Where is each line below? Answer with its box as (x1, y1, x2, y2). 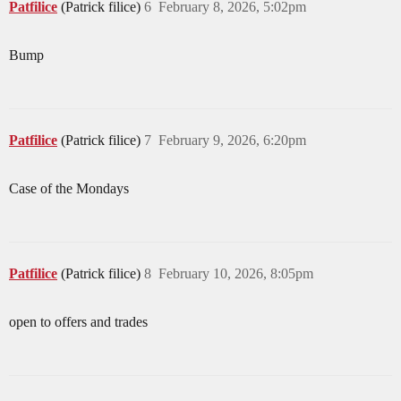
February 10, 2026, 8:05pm (158, 265, 313, 281)
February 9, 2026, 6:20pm (158, 132, 306, 148)
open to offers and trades (9, 313, 148, 329)
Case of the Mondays (9, 180, 129, 196)
